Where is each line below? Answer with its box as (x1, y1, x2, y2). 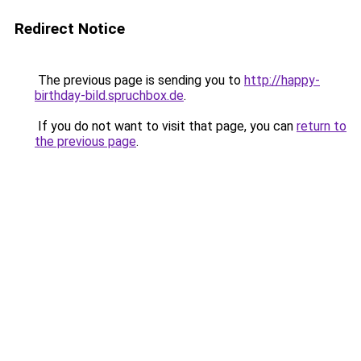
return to (297, 118, 346, 134)
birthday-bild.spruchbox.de (35, 88, 184, 103)
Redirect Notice (15, 19, 125, 38)
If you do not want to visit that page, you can (35, 118, 297, 134)
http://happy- (244, 73, 320, 88)
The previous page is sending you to (35, 73, 244, 88)
